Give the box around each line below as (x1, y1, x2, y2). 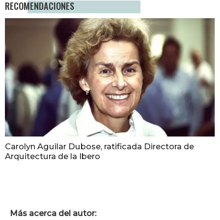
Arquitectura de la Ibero (5, 151, 100, 162)
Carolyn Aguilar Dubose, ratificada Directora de (5, 141, 194, 152)
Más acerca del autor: (10, 208, 96, 219)
